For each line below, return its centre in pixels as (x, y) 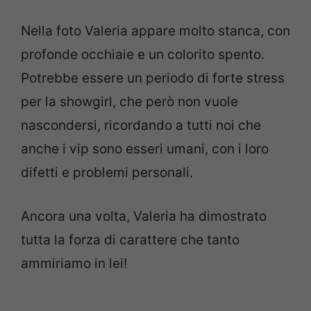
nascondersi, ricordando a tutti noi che (141, 126)
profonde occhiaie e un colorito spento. (143, 55)
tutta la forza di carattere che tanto (130, 239)
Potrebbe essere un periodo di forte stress (153, 78)
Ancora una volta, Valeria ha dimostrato (144, 216)
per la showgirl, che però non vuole (129, 102)
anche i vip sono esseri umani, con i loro (145, 149)
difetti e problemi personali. (107, 173)
